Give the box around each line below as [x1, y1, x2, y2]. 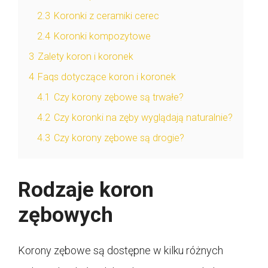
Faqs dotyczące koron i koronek [38, 71, 176, 83]
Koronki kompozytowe [54, 31, 151, 42]
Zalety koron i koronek [38, 51, 133, 63]
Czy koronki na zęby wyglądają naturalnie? [54, 112, 233, 124]
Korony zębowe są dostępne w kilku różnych [18, 244, 223, 257]
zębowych [18, 203, 113, 228]
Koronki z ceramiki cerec [54, 10, 159, 22]
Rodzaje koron [18, 178, 154, 203]
